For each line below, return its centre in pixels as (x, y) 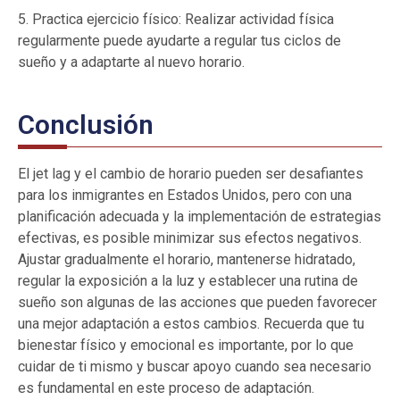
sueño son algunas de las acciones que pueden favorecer (197, 303)
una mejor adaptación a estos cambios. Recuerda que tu (191, 324)
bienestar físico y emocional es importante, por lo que (186, 346)
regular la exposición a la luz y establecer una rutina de (188, 281)
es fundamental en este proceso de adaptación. (166, 388)
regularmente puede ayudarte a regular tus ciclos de (179, 41)
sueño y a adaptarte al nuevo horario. (131, 62)
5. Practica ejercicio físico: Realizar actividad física (176, 20)
